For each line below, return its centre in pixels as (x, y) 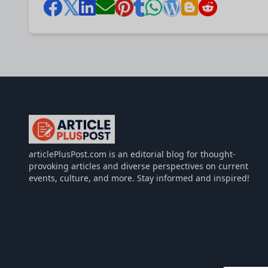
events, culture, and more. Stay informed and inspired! (139, 178)
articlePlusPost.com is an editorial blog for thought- (132, 154)
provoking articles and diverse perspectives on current (138, 166)
